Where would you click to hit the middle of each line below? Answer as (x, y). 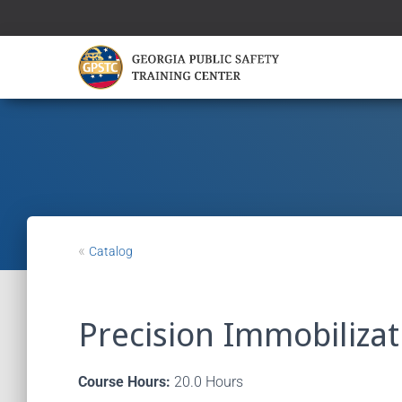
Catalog (111, 251)
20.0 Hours (207, 382)
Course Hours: (124, 382)
